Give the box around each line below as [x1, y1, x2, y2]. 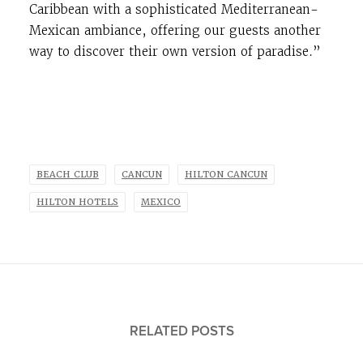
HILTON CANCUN [185, 169, 267, 181]
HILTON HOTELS [36, 196, 118, 209]
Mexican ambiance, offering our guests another [29, 23, 321, 39]
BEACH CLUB [36, 169, 99, 181]
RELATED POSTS [129, 321, 234, 340]
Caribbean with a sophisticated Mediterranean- [29, 2, 318, 18]
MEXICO [141, 196, 181, 209]
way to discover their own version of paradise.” [29, 44, 321, 60]
